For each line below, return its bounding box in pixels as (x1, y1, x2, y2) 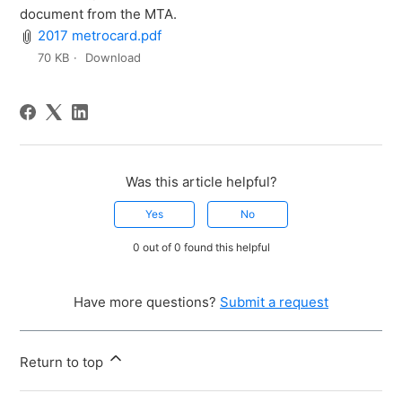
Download (85, 50, 142, 66)
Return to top (20, 354, 108, 371)
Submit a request (220, 293, 328, 311)
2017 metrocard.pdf (38, 27, 162, 45)
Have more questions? (74, 293, 220, 311)
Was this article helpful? (125, 173, 277, 191)
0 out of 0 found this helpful (132, 240, 270, 255)
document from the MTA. (20, 5, 178, 23)
